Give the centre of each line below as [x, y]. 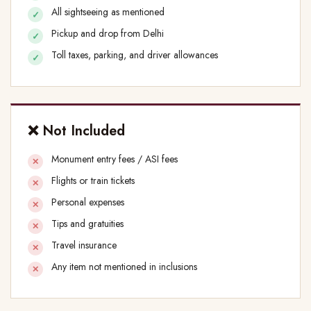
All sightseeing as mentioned [109, 12]
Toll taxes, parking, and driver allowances [135, 55]
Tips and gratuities [89, 224]
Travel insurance [85, 245]
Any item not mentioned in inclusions [124, 267]
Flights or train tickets [94, 181]
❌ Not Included [76, 131]
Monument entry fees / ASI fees [116, 159]
